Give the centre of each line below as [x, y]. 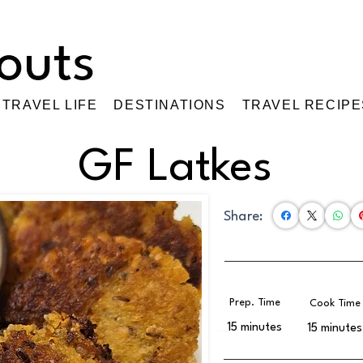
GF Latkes [175, 169]
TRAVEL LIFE [50, 105]
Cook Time [335, 304]
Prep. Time [254, 303]
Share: [243, 217]
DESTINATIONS [170, 105]
